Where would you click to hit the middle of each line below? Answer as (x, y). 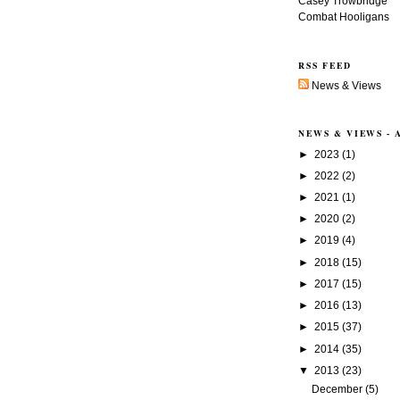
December (338, 389)
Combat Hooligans (344, 17)
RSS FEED (325, 65)
